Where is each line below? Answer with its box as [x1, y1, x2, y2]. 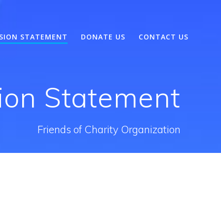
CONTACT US [139, 32, 189, 41]
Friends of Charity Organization [37, 123, 181, 136]
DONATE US [81, 32, 126, 41]
